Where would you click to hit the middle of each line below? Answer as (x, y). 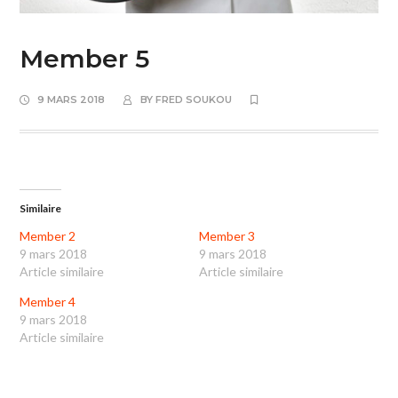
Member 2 (48, 236)
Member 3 (227, 236)
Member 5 (85, 59)
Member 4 (48, 302)
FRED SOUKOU (194, 100)
